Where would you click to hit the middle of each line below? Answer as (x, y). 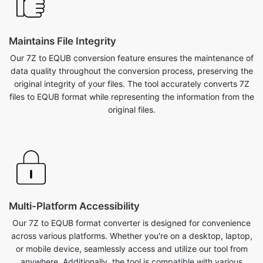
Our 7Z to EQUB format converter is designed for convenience (131, 216)
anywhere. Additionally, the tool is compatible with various (131, 255)
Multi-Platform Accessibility (74, 200)
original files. (131, 103)
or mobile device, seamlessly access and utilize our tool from (131, 242)
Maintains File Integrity (63, 35)
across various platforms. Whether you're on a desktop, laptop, (131, 229)
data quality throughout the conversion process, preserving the (131, 64)
